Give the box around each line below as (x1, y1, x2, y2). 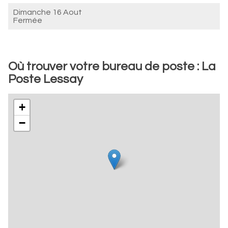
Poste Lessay (8, 73, 83, 85)
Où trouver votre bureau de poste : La (8, 60, 216, 73)
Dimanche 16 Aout (13, 8, 82, 16)
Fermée (13, 16, 42, 24)
